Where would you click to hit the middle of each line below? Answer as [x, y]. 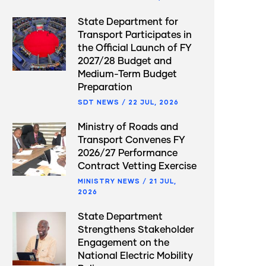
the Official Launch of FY [135, 48]
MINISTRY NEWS [109, 181]
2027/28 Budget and [125, 61]
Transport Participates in [135, 35]
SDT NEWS [99, 102]
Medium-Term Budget [127, 74]
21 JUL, [163, 181]
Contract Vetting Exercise [137, 166]
